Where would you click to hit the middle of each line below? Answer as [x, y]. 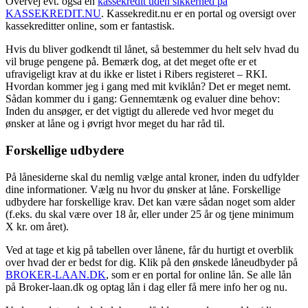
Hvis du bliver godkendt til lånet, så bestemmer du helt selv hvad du [152, 49]
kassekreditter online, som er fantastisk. [90, 26]
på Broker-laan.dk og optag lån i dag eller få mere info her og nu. [146, 287]
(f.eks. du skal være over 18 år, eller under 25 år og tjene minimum [150, 214]
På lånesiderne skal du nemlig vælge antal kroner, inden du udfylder [152, 177]
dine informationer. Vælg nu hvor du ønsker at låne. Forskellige [143, 189]
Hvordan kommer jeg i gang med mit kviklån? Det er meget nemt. [148, 87]
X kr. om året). [37, 226]
